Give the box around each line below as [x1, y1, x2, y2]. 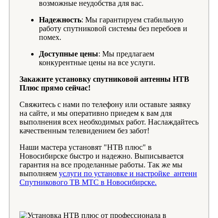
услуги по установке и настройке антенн [59, 169, 197, 178]
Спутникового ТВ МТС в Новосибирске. [19, 178, 157, 187]
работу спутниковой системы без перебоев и [39, 24, 187, 33]
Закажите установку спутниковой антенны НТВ [19, 75, 189, 84]
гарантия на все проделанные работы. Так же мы [19, 161, 182, 169]
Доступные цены [39, 50, 98, 58]
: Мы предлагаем [98, 50, 154, 58]
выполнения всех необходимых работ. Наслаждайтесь [19, 118, 199, 127]
